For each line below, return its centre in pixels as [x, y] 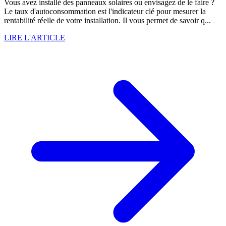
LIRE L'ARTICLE [35, 38]
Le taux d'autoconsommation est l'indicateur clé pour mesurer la [105, 12]
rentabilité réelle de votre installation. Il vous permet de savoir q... [107, 21]
